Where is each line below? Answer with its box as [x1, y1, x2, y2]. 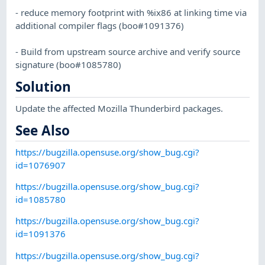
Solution [15, 77, 72, 96]
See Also [15, 121, 70, 140]
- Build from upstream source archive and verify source [15, 45, 241, 57]
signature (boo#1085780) [15, 58, 122, 70]
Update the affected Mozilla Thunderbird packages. [15, 102, 224, 114]
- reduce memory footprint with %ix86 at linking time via [15, 6, 247, 18]
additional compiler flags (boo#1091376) [15, 19, 185, 31]
